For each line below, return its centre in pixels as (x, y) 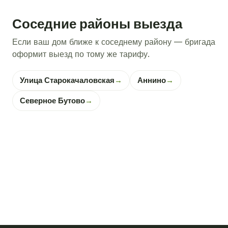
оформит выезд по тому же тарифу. (81, 54)
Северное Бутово (52, 101)
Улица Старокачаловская (67, 80)
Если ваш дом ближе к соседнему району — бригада (114, 42)
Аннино (152, 80)
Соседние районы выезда (97, 24)
